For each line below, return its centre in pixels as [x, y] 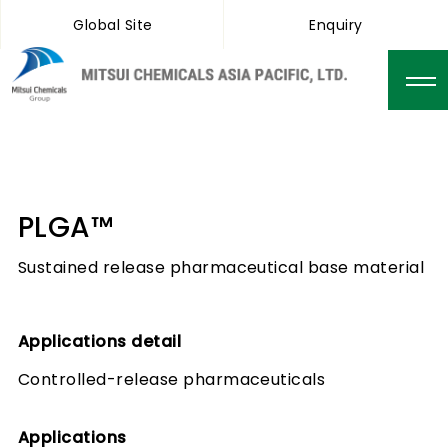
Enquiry [336, 25]
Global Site [113, 25]
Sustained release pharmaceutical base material [221, 267]
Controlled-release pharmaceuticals [172, 379]
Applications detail [100, 341]
